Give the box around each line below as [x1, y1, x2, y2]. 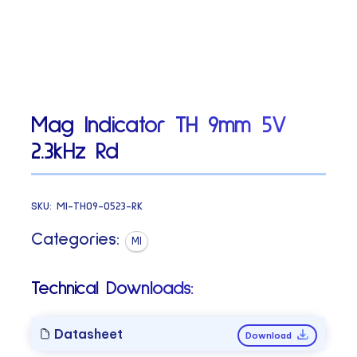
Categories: [31, 230, 120, 249]
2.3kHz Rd [31, 139, 119, 164]
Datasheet [51, 325, 124, 342]
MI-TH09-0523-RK [57, 200, 143, 212]
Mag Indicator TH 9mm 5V [31, 113, 287, 138]
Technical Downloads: [31, 278, 194, 298]
